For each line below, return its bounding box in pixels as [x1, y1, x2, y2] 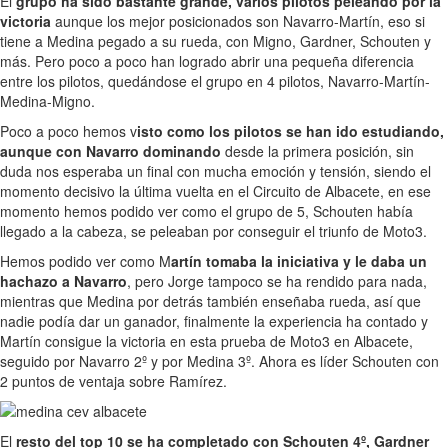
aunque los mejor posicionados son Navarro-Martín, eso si [51, 10, 425, 31]
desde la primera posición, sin [221, 140, 414, 161]
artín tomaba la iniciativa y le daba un [171, 250, 427, 271]
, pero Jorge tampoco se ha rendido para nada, [127, 270, 427, 291]
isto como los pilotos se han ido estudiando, [137, 120, 444, 141]
